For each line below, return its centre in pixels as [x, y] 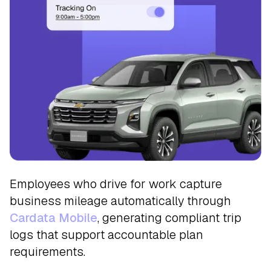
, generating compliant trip [169, 217]
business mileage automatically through [120, 201]
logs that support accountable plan [106, 234]
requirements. [47, 251]
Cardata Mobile [54, 217]
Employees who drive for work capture [116, 184]
